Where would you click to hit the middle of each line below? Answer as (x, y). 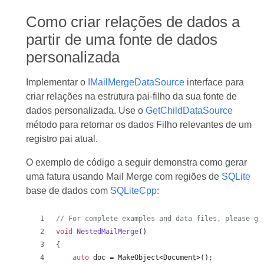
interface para (214, 82)
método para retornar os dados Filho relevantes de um (138, 125)
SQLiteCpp (133, 191)
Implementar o (57, 82)
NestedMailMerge (107, 232)
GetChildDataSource (189, 110)
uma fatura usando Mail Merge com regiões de (123, 176)
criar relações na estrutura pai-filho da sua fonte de (131, 96)
